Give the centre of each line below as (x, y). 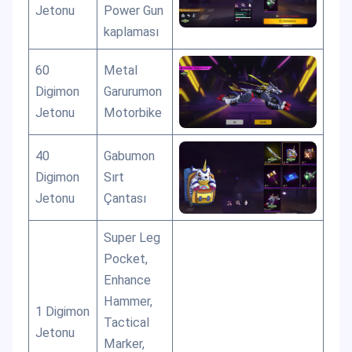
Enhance (128, 280)
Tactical (127, 322)
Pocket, (126, 258)
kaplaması (132, 31)
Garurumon (133, 91)
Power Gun (134, 10)
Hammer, (128, 301)
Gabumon (130, 156)
